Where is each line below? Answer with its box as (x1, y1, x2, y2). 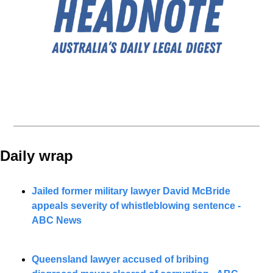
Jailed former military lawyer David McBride (32, 185, 230, 196)
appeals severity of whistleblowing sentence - (32, 200, 241, 211)
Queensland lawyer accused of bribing (32, 253, 209, 264)
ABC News (32, 214, 82, 225)
